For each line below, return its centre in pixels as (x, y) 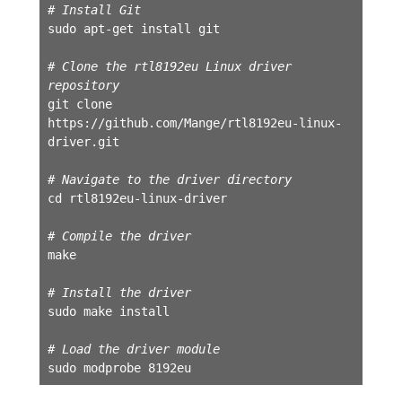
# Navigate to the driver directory (169, 179)
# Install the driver (119, 292)
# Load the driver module (133, 349)
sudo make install (108, 311)
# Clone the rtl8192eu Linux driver (169, 66)
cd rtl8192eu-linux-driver (137, 198)
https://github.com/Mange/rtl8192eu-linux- (194, 122)
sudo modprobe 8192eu (119, 367)
